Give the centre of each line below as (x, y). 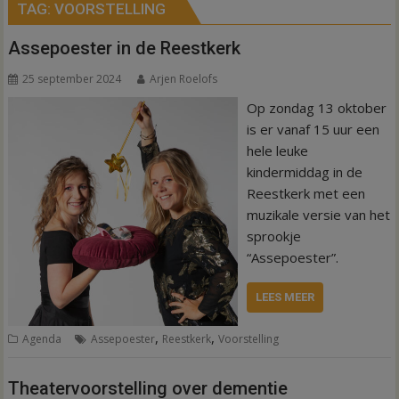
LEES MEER (285, 297)
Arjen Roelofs (184, 79)
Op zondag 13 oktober (316, 108)
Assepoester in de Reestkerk (125, 48)
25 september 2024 (72, 79)
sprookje (273, 236)
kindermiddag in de (304, 172)
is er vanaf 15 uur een (313, 129)
